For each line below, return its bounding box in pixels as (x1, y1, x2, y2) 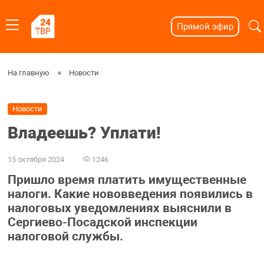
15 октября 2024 (7, 154, 64, 164)
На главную (7, 68, 49, 77)
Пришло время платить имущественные (7, 173, 246, 187)
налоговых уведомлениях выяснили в (7, 201, 232, 216)
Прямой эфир (176, 21, 233, 32)
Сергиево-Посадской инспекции (7, 215, 197, 230)
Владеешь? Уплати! (7, 123, 161, 143)
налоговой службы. (7, 229, 123, 244)
